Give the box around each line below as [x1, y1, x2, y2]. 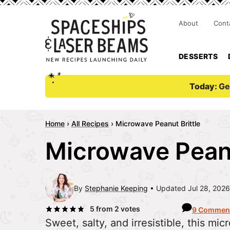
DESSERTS [179, 52, 218, 61]
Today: [189, 81, 219, 91]
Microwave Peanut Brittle [116, 119, 200, 128]
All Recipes [71, 119, 109, 128]
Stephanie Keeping [85, 183, 148, 193]
